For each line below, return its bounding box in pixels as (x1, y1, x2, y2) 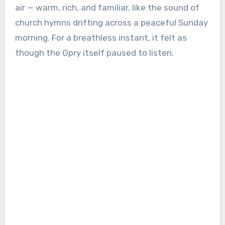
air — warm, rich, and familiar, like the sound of (15, 3, 199, 13)
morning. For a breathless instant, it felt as (15, 33, 187, 43)
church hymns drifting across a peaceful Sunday (15, 18, 208, 28)
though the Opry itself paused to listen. (15, 48, 174, 58)
